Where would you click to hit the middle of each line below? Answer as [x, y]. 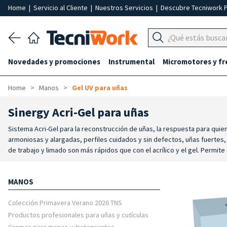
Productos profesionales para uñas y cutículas [78, 215]
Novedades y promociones [54, 62]
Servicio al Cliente [61, 8]
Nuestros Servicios [125, 8]
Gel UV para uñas [100, 88]
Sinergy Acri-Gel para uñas [79, 112]
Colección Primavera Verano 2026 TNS [65, 203]
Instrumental [131, 62]
